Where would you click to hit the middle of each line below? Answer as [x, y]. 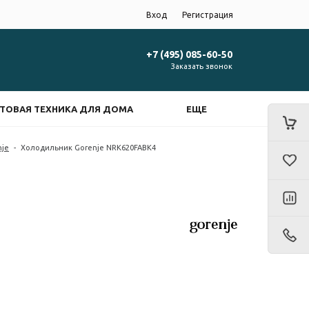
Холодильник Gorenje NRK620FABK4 [88, 147]
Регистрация [208, 14]
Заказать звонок [202, 66]
